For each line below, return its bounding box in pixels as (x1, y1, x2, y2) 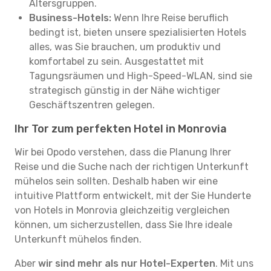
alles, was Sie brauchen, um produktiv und (29, 41, 221, 53)
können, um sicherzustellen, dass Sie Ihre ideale (15, 219, 232, 230)
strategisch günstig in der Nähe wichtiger (29, 85, 220, 96)
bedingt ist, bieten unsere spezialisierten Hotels (29, 27, 246, 38)
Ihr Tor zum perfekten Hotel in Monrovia (15, 122, 227, 135)
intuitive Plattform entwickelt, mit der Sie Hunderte (15, 190, 251, 201)
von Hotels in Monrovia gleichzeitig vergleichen (15, 204, 230, 216)
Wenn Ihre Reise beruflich (111, 12, 229, 24)
